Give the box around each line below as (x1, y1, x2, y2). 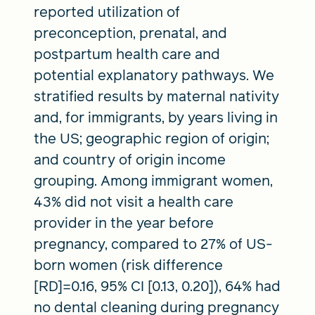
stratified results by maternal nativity (34, 86, 279, 106)
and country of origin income (34, 149, 226, 169)
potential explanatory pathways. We (34, 65, 274, 85)
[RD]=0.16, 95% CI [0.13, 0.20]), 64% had (34, 276, 281, 296)
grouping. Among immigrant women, (34, 170, 273, 191)
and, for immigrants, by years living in (34, 107, 278, 127)
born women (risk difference (34, 255, 223, 275)
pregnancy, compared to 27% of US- (34, 233, 273, 254)
